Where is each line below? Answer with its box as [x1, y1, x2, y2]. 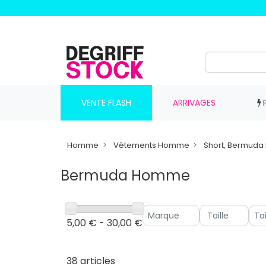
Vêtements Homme [113, 140, 189, 151]
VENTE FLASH [81, 96, 131, 109]
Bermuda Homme [61, 166, 190, 185]
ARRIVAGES [172, 96, 216, 109]
